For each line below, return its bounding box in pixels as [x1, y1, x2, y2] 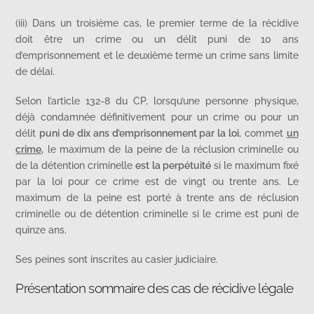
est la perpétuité [135, 158, 211, 171]
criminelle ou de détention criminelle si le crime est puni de [15, 207, 299, 219]
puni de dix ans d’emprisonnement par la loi [39, 126, 239, 139]
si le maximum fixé [210, 158, 299, 171]
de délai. [15, 65, 55, 78]
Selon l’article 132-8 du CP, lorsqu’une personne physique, [15, 94, 299, 107]
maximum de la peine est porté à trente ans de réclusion [15, 191, 299, 203]
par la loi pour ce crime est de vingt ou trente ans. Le [15, 175, 299, 187]
